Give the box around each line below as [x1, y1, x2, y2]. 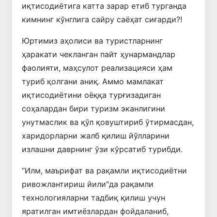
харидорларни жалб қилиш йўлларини [22, 130, 170, 140]
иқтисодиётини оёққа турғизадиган [22, 90, 161, 100]
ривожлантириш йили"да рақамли [22, 179, 154, 189]
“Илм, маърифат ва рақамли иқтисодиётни [22, 165, 187, 175]
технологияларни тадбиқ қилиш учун [22, 192, 165, 202]
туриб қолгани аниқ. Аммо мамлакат [22, 76, 164, 86]
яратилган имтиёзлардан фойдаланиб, [22, 206, 169, 216]
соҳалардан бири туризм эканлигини [22, 103, 165, 113]
